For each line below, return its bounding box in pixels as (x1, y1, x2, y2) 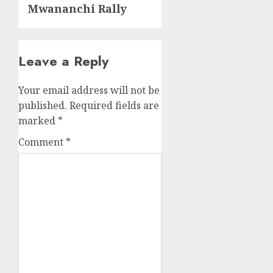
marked (18, 113, 58, 127)
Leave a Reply (18, 51, 108, 71)
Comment (18, 135, 66, 149)
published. (18, 98, 67, 112)
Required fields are (69, 98, 159, 112)
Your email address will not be (18, 83, 160, 97)
